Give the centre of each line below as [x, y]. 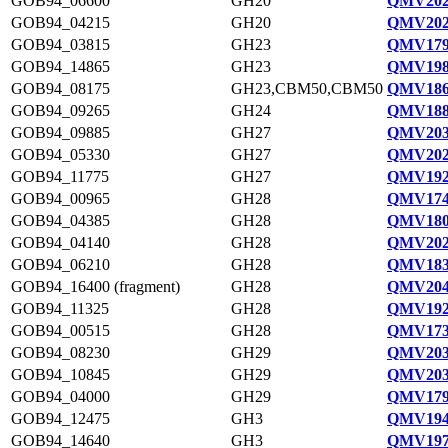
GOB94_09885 [60, 132]
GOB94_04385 [60, 220]
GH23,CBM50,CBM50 [307, 88]
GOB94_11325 [60, 308]
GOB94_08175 [60, 88]
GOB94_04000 [60, 396]
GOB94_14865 [60, 66]
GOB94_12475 [60, 418]
